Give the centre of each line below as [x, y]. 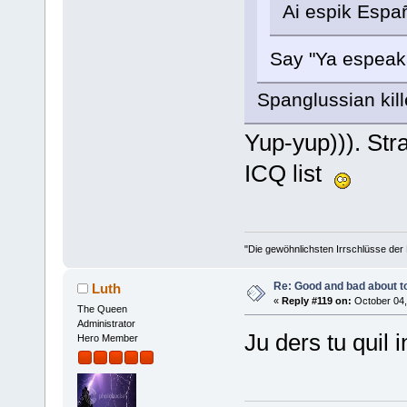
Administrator [106, 323]
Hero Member [107, 338]
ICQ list [289, 174]
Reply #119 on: [316, 300]
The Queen [102, 308]
